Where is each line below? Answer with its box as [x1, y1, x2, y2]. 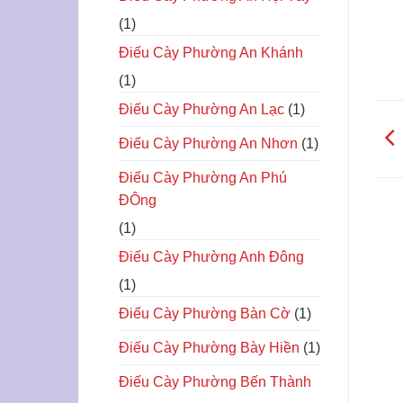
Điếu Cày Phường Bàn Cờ [119, 305, 291, 321]
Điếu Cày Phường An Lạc [119, 101, 284, 117]
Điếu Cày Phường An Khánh [119, 44, 303, 60]
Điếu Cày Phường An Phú [119, 169, 287, 185]
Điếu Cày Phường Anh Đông [119, 248, 304, 264]
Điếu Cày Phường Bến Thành [119, 373, 311, 390]
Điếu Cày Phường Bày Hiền [119, 339, 300, 355]
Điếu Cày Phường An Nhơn [119, 135, 298, 151]
